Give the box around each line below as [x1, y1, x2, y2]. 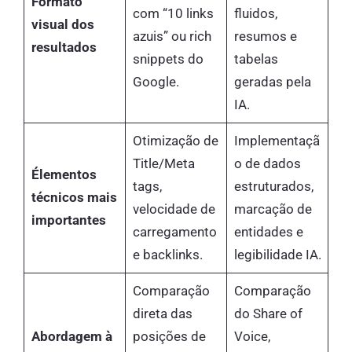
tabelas [233, 51, 278, 68]
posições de [132, 328, 206, 345]
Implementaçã [233, 133, 320, 149]
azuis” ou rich [132, 28, 211, 45]
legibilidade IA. [233, 247, 321, 263]
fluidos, [233, 5, 277, 22]
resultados [31, 39, 97, 56]
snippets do [132, 51, 203, 68]
